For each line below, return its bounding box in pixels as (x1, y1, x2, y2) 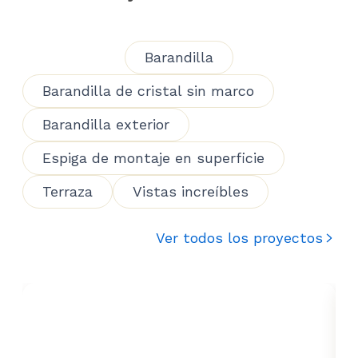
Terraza (42, 183, 93, 200)
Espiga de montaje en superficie (42, 149, 265, 166)
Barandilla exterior (42, 116, 169, 133)
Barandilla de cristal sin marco (42, 82, 254, 99)
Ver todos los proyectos (156, 229, 323, 246)
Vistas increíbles (133, 183, 249, 200)
